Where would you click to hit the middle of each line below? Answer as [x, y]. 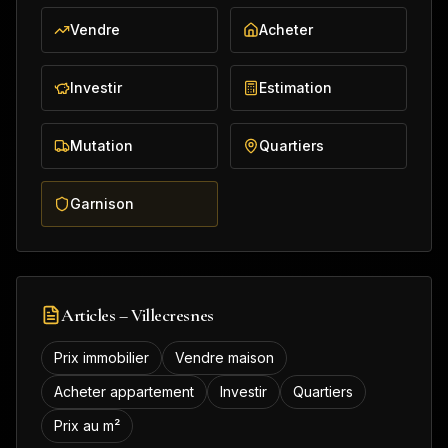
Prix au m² [87, 425]
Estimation [295, 87]
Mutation [101, 145]
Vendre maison [224, 357]
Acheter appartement [124, 391]
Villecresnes [172, 315]
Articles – [96, 315]
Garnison [102, 203]
